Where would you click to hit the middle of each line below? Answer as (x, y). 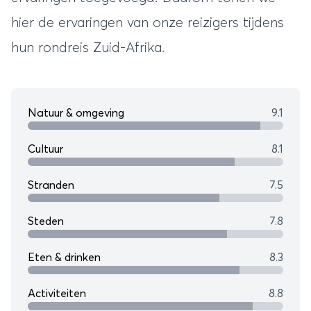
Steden (46, 221)
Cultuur (45, 149)
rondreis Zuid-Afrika (100, 48)
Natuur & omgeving (76, 113)
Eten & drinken (64, 257)
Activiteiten (57, 293)
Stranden (51, 185)
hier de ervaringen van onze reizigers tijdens (148, 23)
